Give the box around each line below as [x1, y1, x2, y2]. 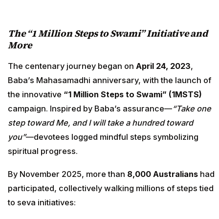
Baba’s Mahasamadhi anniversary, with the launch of [8, 75, 211, 86]
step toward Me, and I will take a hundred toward [8, 118, 193, 128]
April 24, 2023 [136, 61, 191, 71]
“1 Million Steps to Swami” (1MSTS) [64, 89, 202, 100]
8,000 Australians [127, 169, 198, 179]
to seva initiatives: [8, 197, 76, 207]
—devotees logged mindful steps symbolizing [26, 132, 198, 142]
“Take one [172, 104, 211, 114]
